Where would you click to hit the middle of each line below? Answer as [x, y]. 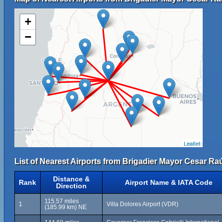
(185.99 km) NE [66, 207]
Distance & [71, 179]
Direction [71, 186]
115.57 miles [62, 201]
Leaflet [192, 143]
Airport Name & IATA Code [169, 182]
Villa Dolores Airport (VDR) [142, 204]
